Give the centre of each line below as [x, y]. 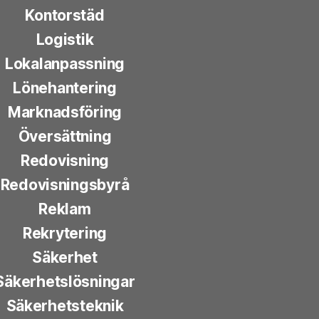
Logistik [65, 40]
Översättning [65, 137]
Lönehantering [65, 88]
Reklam [65, 209]
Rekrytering [65, 234]
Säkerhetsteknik [65, 306]
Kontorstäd [65, 16]
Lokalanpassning [65, 64]
